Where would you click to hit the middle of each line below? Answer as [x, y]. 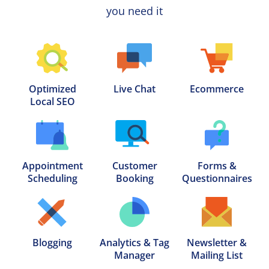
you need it [134, 11]
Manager [134, 255]
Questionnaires [217, 178]
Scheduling [52, 178]
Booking [134, 178]
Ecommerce [217, 89]
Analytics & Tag [134, 243]
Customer [134, 166]
